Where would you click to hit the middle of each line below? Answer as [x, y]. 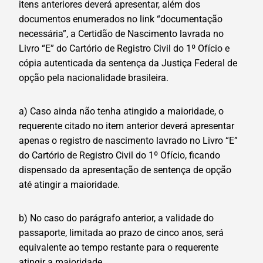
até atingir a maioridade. [69, 185]
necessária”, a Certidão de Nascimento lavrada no [121, 34]
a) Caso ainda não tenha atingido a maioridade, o [121, 112]
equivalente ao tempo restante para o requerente [119, 248]
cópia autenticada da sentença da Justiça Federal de [128, 63]
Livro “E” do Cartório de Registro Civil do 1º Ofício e [124, 49]
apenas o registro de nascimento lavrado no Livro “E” [128, 141]
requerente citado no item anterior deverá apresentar [127, 126]
